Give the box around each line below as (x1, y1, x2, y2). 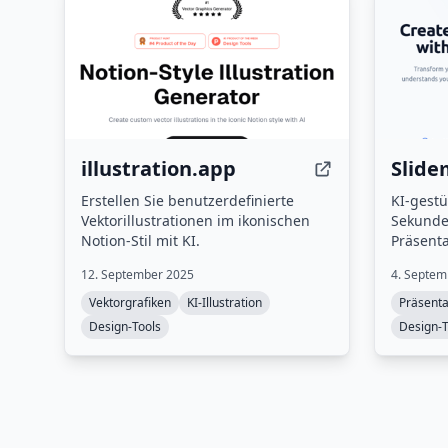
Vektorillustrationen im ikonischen (81, 211, 310, 230)
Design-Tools (89, 318, 161, 335)
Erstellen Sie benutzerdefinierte (81, 191, 294, 210)
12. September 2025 (81, 266, 194, 283)
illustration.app (81, 155, 236, 182)
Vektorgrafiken (89, 294, 171, 311)
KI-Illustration (187, 294, 262, 311)
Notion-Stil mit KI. (81, 231, 200, 250)
